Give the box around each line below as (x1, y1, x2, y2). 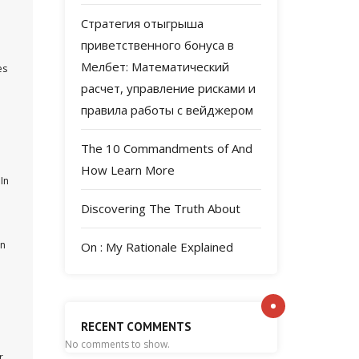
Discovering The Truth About (81, 200, 240, 216)
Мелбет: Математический (81, 58, 229, 75)
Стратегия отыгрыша (81, 15, 204, 31)
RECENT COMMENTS (81, 319, 192, 334)
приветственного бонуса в (81, 37, 234, 53)
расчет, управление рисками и (81, 80, 256, 96)
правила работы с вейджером (81, 102, 253, 118)
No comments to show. (65, 337, 170, 351)
